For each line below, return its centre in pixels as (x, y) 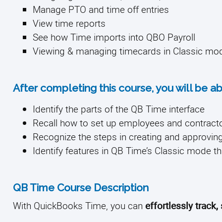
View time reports (69, 23)
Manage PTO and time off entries (101, 9)
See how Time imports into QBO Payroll (114, 37)
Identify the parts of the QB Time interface (119, 109)
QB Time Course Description (81, 188)
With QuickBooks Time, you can (79, 205)
